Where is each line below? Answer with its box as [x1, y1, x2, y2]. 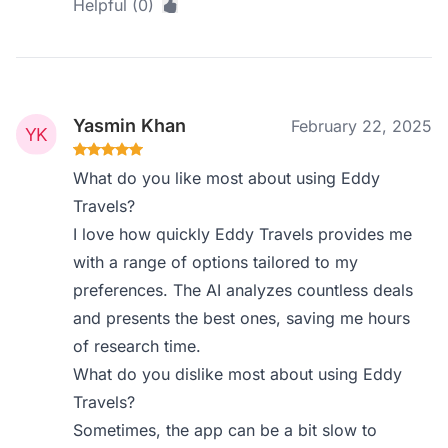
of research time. [73, 336, 202, 356]
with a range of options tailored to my [73, 252, 359, 272]
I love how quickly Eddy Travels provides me [73, 224, 413, 244]
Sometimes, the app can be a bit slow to [73, 420, 378, 440]
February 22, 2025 [291, 116, 432, 136]
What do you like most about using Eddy [73, 168, 381, 188]
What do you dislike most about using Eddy [73, 364, 403, 384]
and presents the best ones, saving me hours [73, 308, 411, 328]
